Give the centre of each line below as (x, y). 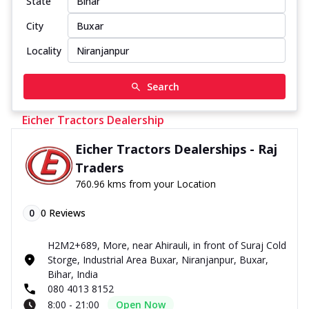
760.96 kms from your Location (146, 184)
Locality (44, 50)
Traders (100, 168)
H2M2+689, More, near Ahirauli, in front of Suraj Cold (167, 245)
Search (163, 87)
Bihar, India (73, 274)
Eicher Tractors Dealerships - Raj (177, 149)
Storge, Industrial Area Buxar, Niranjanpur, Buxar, (158, 260)
